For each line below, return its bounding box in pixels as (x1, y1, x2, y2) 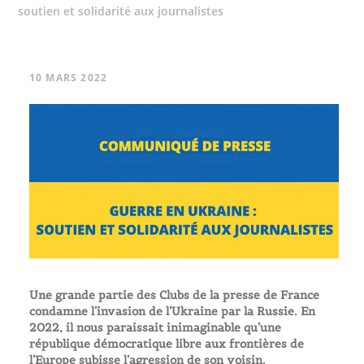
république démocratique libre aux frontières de (28, 336, 304, 352)
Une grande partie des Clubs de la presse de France (28, 288, 319, 303)
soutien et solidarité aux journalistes (18, 3, 224, 19)
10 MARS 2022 (28, 71, 108, 84)
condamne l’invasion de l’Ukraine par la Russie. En (28, 304, 315, 319)
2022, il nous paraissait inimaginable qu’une (28, 320, 281, 336)
